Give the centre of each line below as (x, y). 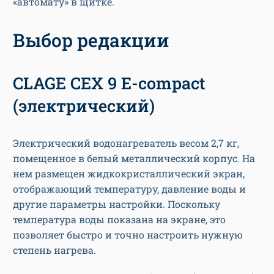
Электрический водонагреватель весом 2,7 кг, (126, 143)
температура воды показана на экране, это (119, 220)
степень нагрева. (54, 250)
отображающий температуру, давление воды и (129, 189)
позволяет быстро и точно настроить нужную (128, 235)
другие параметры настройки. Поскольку (117, 204)
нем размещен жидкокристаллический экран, (129, 174)
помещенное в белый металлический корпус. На (134, 158)
